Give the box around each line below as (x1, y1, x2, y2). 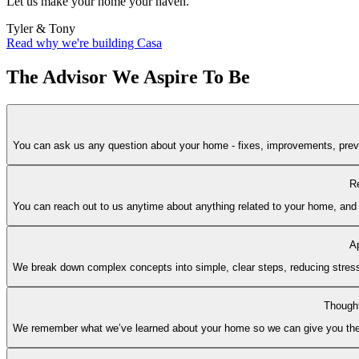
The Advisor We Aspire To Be (6, 66, 250, 87)
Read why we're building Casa (6, 36, 162, 50)
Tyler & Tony (6, 22, 75, 35)
